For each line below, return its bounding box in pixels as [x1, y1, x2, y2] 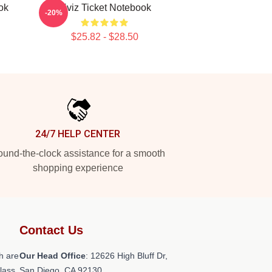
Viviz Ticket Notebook [58, 2, 151, 13]
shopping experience [32, 163, 123, 173]
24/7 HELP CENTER [35, 128, 120, 140]
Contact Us [19, 223, 83, 237]
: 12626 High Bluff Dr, [86, 251, 168, 260]
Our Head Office [19, 251, 86, 260]
